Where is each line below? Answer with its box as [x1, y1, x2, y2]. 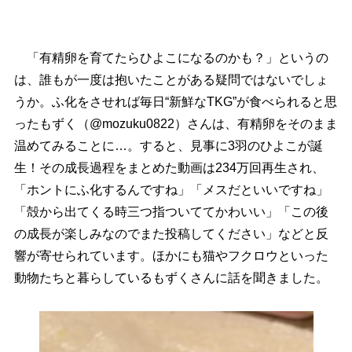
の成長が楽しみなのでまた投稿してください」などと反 [13, 227, 328, 240]
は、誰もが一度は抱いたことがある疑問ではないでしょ [13, 73, 328, 86]
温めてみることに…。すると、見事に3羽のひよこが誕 [13, 139, 323, 152]
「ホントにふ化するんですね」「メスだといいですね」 [13, 183, 328, 196]
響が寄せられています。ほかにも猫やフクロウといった [13, 249, 328, 262]
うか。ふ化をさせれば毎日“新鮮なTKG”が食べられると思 [13, 95, 337, 108]
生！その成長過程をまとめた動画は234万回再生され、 [13, 161, 324, 174]
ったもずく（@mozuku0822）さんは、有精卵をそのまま [13, 117, 338, 130]
